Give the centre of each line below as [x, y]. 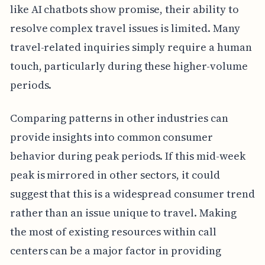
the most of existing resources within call [113, 231]
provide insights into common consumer [112, 137]
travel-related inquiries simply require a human [131, 47]
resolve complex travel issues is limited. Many [125, 28]
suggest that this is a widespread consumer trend [132, 193]
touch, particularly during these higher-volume [129, 66]
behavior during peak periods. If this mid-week [127, 156]
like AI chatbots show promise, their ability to [124, 9]
